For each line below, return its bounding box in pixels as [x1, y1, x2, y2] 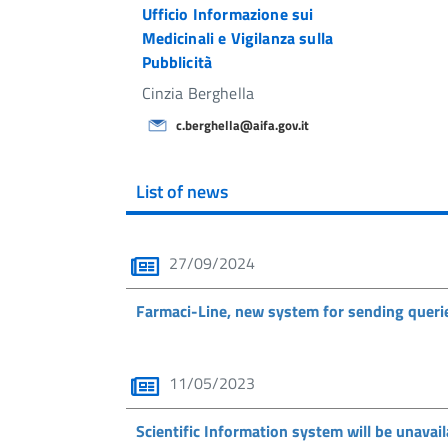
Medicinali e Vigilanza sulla [141, 26, 333, 50]
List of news [135, 177, 228, 205]
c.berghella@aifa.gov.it [175, 115, 309, 135]
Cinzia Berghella [141, 81, 255, 105]
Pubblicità [141, 50, 213, 74]
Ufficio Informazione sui [141, 2, 314, 26]
